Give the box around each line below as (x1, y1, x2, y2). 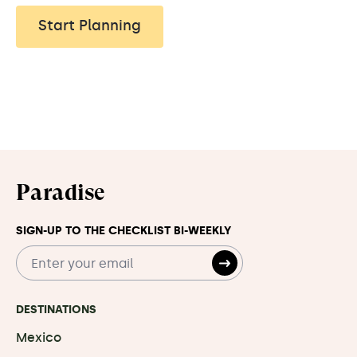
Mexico (16, 330, 61, 345)
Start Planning (38, 16, 141, 34)
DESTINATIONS (16, 303, 96, 316)
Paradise (16, 179, 105, 206)
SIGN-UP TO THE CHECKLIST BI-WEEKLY (16, 224, 231, 237)
